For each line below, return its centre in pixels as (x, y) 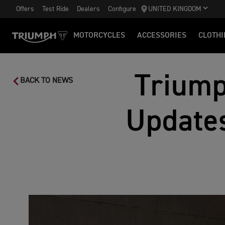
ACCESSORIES (162, 36)
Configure (122, 9)
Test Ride (55, 9)
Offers (25, 9)
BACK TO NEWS (46, 81)
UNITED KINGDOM (175, 9)
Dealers (88, 9)
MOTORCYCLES (99, 36)
